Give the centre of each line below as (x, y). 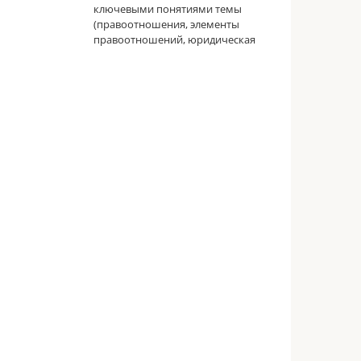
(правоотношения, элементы (166, 25)
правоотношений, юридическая (174, 40)
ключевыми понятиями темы (168, 9)
